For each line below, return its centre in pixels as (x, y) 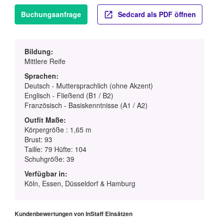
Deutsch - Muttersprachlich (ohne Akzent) (89, 86)
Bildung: (39, 52)
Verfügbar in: (46, 174)
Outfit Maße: (45, 120)
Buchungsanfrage (51, 14)
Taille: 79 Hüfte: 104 (55, 149)
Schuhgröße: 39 (49, 159)
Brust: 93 (38, 140)
